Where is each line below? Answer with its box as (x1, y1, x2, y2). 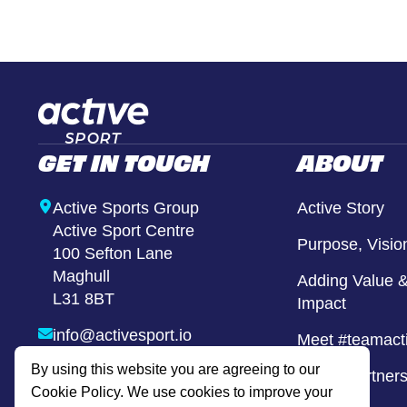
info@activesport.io (53, 326, 192, 344)
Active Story (297, 199, 384, 217)
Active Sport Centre (53, 222, 194, 240)
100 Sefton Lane (53, 244, 183, 263)
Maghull (53, 267, 120, 285)
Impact (297, 294, 346, 313)
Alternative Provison (173, 39, 314, 55)
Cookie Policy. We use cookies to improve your (31, 383, 333, 400)
